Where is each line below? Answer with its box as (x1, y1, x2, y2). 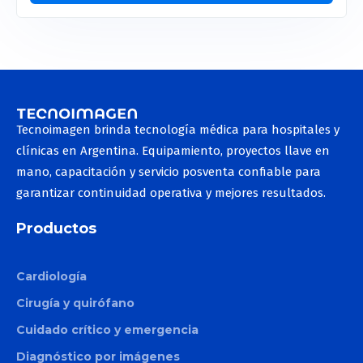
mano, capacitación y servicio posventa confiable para (16, 164, 321, 179)
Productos (16, 219, 96, 237)
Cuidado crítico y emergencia (16, 322, 199, 337)
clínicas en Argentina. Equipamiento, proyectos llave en (16, 143, 330, 158)
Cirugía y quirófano (16, 295, 135, 310)
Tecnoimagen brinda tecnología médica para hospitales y (16, 122, 340, 137)
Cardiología (16, 268, 87, 284)
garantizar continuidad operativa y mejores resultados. (16, 185, 326, 200)
